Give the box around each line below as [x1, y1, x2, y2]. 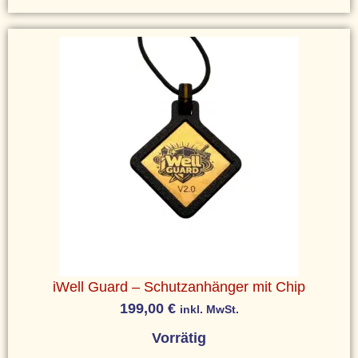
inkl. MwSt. [179, 302, 239, 316]
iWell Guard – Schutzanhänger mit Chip [53, 278, 305, 295]
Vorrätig [152, 329, 206, 346]
